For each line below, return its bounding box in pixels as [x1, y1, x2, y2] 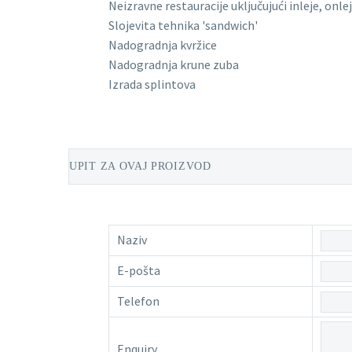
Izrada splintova [108, 76, 196, 93]
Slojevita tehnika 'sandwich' [108, 17, 258, 34]
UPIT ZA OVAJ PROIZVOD [69, 160, 211, 173]
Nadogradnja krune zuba [108, 57, 239, 73]
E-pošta [117, 262, 160, 279]
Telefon [117, 293, 159, 310]
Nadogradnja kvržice [108, 37, 217, 53]
